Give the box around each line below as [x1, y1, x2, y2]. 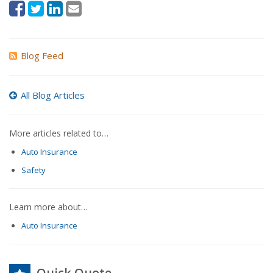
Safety [21, 164, 46, 175]
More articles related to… [9, 127, 108, 140]
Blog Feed [21, 49, 63, 62]
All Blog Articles [21, 89, 85, 102]
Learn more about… [9, 200, 88, 213]
